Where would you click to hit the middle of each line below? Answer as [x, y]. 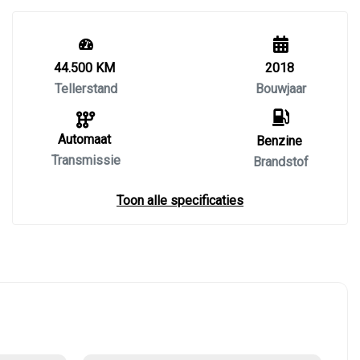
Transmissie [86, 160]
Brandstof [281, 162]
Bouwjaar [281, 89]
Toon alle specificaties [180, 200]
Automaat [84, 139]
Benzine [279, 141]
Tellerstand [86, 89]
